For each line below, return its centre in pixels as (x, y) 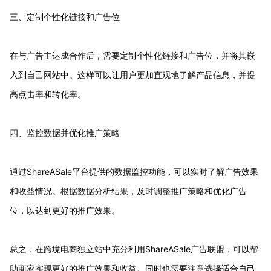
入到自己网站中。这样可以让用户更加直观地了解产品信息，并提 (132, 74)
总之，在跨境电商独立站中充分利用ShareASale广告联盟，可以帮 (134, 249)
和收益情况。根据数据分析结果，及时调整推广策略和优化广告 (128, 191)
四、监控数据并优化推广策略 (65, 132)
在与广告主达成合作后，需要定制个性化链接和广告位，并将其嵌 (132, 55)
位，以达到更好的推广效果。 (65, 210)
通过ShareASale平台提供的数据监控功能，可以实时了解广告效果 (134, 171)
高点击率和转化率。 (48, 94)
